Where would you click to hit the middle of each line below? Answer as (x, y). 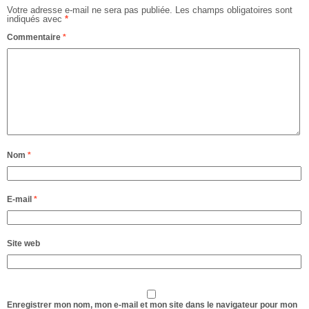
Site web (23, 243)
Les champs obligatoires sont (234, 10)
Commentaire (35, 37)
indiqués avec (36, 19)
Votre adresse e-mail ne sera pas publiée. (90, 10)
